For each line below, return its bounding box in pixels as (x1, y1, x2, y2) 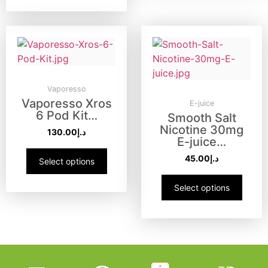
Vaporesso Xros (21, 96, 112, 111)
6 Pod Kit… (35, 108, 98, 123)
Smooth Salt (167, 111, 236, 126)
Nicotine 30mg (160, 123, 243, 138)
